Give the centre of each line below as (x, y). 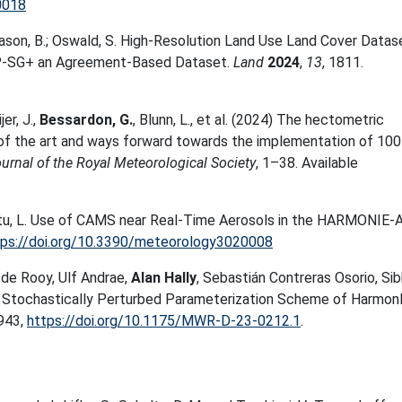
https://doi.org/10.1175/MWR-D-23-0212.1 (164, 321)
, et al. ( (213, 120)
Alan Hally (164, 278)
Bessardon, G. (86, 120)
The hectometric (330, 120)
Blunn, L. (165, 120)
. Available (327, 163)
